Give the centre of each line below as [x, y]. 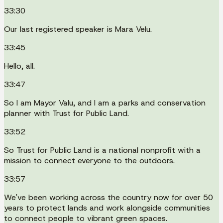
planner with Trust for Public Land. [66, 113]
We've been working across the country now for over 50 [109, 197]
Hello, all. [19, 66]
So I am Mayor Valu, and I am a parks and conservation [105, 103]
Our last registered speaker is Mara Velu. [78, 29]
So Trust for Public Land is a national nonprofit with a [102, 150]
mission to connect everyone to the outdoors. [89, 160]
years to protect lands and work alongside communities [107, 208]
